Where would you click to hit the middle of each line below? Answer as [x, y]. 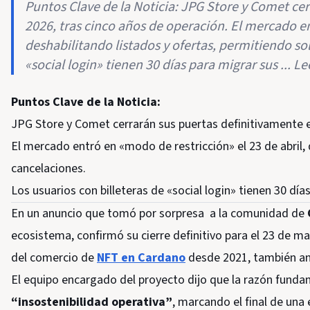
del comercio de [54, 258]
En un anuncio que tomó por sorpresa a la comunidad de [159, 213]
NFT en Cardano [141, 258]
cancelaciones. [48, 168]
